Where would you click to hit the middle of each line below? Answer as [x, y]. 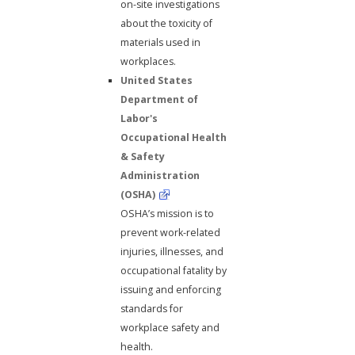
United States [157, 80]
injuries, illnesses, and [172, 251]
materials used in [161, 42]
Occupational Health [174, 137]
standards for [152, 308]
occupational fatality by [174, 270]
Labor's [139, 118]
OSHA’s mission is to [168, 213]
